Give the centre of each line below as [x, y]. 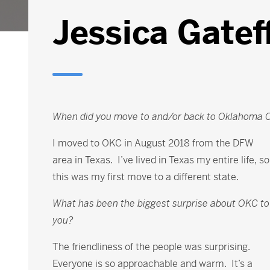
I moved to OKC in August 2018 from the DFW [153, 143]
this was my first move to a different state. [146, 177]
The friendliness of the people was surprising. [152, 247]
